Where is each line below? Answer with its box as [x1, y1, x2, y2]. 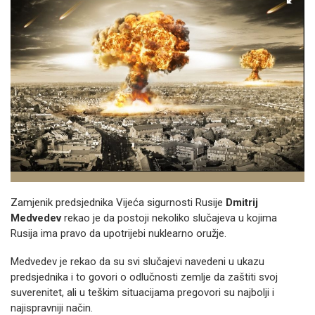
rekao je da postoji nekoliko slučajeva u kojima [61, 212, 277, 224]
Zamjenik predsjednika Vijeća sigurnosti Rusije [11, 196, 226, 209]
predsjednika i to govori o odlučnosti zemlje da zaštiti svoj [11, 271, 278, 283]
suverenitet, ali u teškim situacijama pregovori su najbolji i [11, 286, 274, 299]
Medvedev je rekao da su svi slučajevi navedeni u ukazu [11, 255, 264, 268]
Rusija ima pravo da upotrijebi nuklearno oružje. [11, 227, 226, 240]
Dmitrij [226, 196, 258, 209]
